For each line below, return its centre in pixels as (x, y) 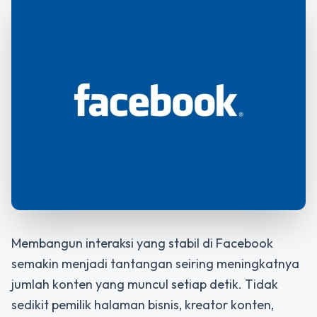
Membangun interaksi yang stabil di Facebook (142, 243)
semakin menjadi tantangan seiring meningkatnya (155, 264)
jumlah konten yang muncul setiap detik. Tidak (145, 284)
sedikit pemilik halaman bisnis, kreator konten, (143, 305)
